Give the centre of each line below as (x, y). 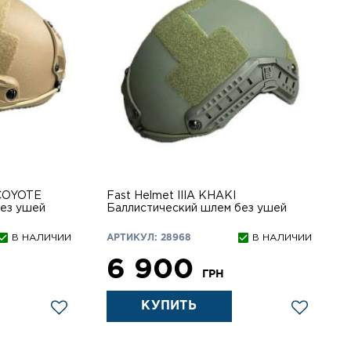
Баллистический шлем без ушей (196, 209)
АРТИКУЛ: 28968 (148, 238)
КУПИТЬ (169, 306)
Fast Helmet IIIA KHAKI (171, 196)
